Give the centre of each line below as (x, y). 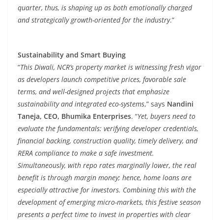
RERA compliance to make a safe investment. (86, 153)
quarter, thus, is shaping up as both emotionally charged (105, 8)
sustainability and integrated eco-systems (81, 104)
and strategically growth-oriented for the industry (94, 20)
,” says (156, 104)
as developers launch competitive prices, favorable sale (102, 79)
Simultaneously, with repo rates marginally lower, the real (107, 165)
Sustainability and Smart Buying (72, 55)
